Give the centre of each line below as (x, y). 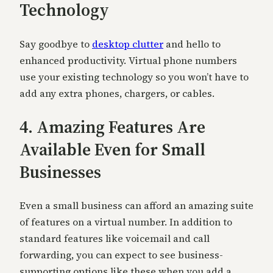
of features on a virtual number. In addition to (126, 222)
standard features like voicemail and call (115, 239)
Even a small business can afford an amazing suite (136, 206)
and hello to (192, 44)
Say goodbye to (56, 44)
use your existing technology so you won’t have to (134, 76)
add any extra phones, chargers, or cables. (117, 93)
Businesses (60, 172)
